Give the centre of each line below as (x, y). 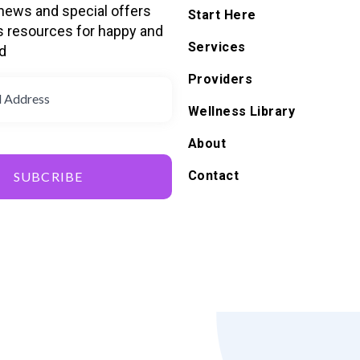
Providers (221, 79)
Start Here (222, 14)
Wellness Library (242, 111)
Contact (214, 175)
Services (217, 47)
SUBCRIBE (48, 176)
